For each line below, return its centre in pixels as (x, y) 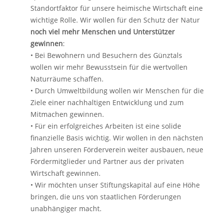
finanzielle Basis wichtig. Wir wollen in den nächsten (117, 138)
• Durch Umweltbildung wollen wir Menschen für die (117, 91)
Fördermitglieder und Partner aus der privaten (107, 161)
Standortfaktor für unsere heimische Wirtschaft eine (117, 8)
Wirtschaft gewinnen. (66, 173)
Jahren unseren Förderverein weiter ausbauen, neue (117, 150)
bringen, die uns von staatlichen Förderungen (106, 197)
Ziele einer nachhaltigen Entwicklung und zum (107, 102)
